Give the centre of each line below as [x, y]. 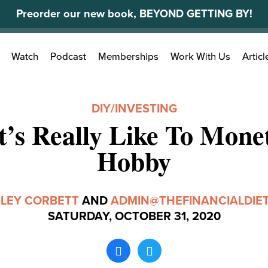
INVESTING [146, 109]
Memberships [128, 57]
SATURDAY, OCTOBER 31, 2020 [134, 217]
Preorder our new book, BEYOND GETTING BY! [134, 14]
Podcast [68, 57]
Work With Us [200, 57]
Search [52, 51]
